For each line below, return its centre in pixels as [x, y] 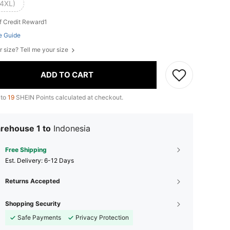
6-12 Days [59, 160]
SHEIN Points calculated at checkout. [69, 97]
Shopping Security [33, 203]
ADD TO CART [67, 75]
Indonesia [72, 128]
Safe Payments [39, 217]
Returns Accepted [33, 181]
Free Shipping [26, 149]
